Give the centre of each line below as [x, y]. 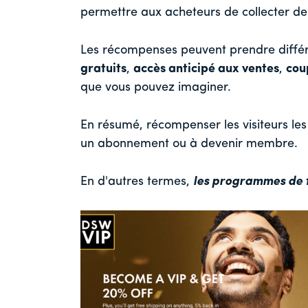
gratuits [103, 69]
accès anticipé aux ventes [206, 69]
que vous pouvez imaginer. [156, 88]
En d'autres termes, [137, 182]
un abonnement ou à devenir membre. [189, 144]
